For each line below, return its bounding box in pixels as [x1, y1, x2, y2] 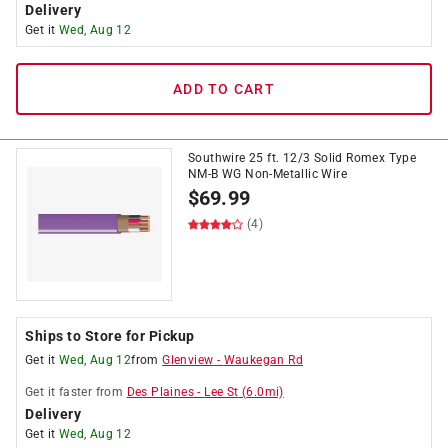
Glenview [162, 353, 214, 367]
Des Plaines [126, 385, 195, 399]
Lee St [204, 385, 239, 399]
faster [58, 385, 93, 399]
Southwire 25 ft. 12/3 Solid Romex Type [188, 151, 417, 165]
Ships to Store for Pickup [25, 328, 195, 344]
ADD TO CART [173, 81, 275, 97]
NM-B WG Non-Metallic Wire [188, 167, 347, 181]
